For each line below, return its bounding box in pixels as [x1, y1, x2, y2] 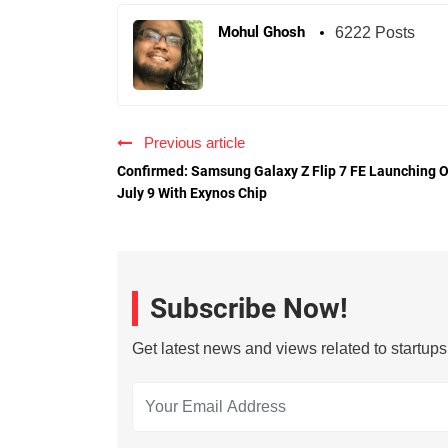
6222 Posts [335, 24, 415, 42]
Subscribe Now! [150, 292, 348, 326]
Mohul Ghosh [218, 23, 305, 42]
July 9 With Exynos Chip [117, 185, 267, 202]
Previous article [136, 134, 245, 152]
